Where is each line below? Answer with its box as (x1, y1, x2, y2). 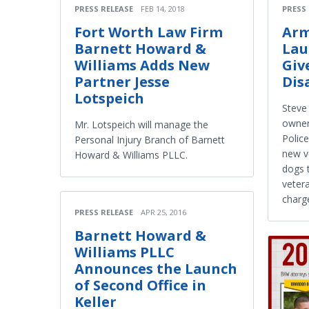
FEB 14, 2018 (141, 3, 185, 14)
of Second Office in (74, 276, 206, 295)
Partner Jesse (74, 72, 170, 91)
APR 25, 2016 (141, 207, 186, 217)
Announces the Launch (74, 259, 237, 278)
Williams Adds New (74, 56, 210, 74)
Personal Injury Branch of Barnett (74, 133, 225, 146)
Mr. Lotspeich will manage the (74, 118, 208, 131)
